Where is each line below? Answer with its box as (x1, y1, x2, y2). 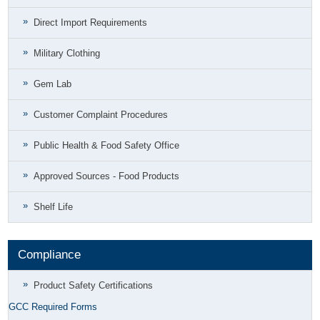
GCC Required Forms (9, 301, 98, 312)
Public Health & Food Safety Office (34, 140, 180, 151)
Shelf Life (34, 201, 74, 212)
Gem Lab (34, 79, 72, 89)
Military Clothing (34, 48, 101, 59)
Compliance (18, 248, 81, 261)
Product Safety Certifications (34, 280, 154, 291)
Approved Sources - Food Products (34, 171, 180, 181)
